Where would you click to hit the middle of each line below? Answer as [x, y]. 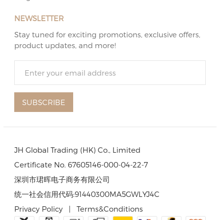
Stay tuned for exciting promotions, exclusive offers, [108, 34]
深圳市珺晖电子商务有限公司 [62, 179]
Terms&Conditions [110, 208]
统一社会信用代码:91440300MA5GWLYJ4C [87, 194]
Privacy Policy [39, 208]
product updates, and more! [65, 45]
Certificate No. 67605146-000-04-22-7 [81, 164]
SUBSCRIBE [44, 102]
